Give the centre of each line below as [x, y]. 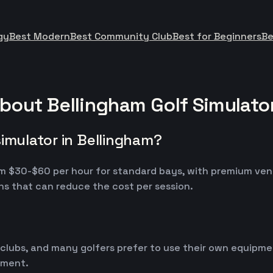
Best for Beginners [217, 37]
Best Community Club [121, 37]
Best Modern [40, 37]
